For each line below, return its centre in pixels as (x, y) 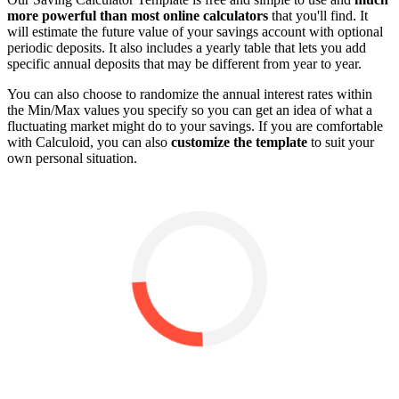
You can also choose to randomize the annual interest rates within (190, 94)
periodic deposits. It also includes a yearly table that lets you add (187, 48)
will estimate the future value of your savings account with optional (195, 32)
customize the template (239, 142)
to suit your (341, 142)
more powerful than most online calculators (138, 16)
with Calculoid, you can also (89, 142)
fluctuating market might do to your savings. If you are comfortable (195, 126)
